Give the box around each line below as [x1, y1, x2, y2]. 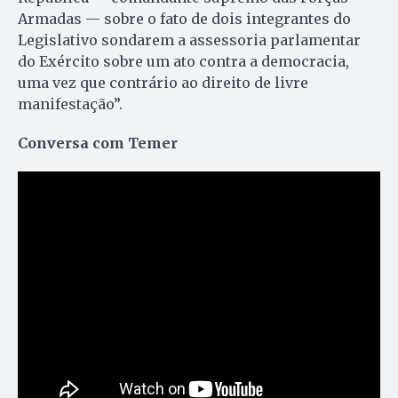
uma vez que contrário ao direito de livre [18, 74, 308, 92]
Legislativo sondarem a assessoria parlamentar [18, 31, 361, 50]
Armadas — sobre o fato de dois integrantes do [18, 10, 351, 28]
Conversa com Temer [18, 134, 178, 153]
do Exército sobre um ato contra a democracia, [18, 52, 349, 71]
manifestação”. [18, 95, 123, 114]
